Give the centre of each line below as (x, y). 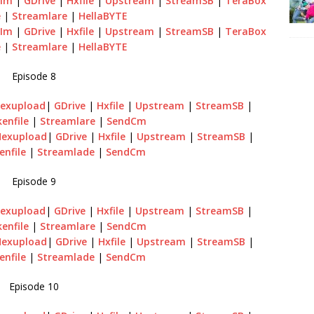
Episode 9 (34, 181)
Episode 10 (34, 286)
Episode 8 (34, 76)
